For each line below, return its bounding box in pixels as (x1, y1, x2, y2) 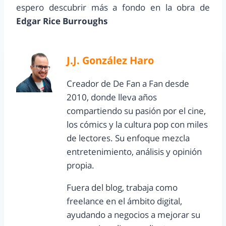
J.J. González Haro (67, 53, 154, 68)
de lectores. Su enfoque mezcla (67, 132, 190, 144)
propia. (67, 159, 94, 172)
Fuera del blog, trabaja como (67, 182, 178, 194)
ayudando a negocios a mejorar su (67, 209, 200, 221)
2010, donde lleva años (67, 91, 157, 103)
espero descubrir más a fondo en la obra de (16, 2, 210, 14)
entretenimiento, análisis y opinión (67, 146, 202, 158)
